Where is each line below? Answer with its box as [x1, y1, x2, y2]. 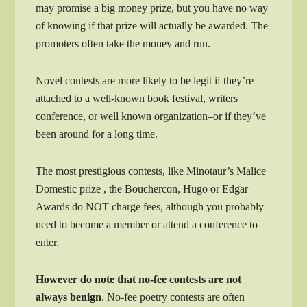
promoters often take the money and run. [36, 37, 211, 49]
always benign [36, 291, 102, 303]
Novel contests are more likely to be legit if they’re [36, 74, 254, 86]
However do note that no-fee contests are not [36, 273, 242, 285]
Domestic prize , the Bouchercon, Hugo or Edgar [36, 182, 249, 195]
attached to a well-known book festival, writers [36, 92, 238, 104]
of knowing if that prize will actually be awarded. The [36, 19, 269, 32]
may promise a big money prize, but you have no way [36, 1, 269, 14]
